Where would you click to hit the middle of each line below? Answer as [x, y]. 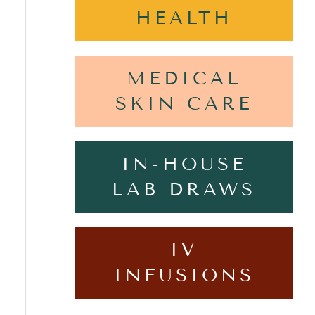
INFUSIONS [184, 275]
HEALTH [184, 18]
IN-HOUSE [184, 164]
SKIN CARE [184, 103]
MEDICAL [184, 78]
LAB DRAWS [184, 189]
